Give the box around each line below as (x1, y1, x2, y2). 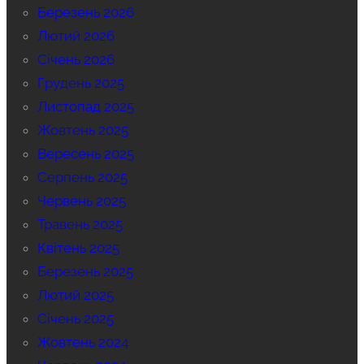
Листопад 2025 (37, 97, 134, 115)
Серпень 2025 (37, 168, 128, 185)
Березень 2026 (37, 3, 134, 20)
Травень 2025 (37, 215, 123, 232)
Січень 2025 (37, 310, 114, 327)
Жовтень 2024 (37, 333, 128, 350)
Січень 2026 (37, 50, 115, 67)
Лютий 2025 (37, 286, 114, 303)
